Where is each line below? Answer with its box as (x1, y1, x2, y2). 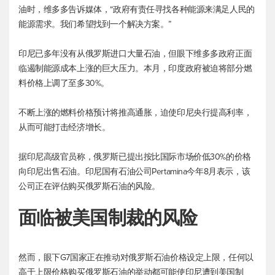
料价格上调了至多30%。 (18, 77, 109, 88)
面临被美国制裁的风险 (18, 209, 197, 228)
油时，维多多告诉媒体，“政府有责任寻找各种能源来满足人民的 (18, 4, 255, 15)
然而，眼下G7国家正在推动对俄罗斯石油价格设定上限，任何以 (18, 252, 254, 263)
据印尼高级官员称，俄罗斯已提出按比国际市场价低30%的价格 (18, 151, 251, 162)
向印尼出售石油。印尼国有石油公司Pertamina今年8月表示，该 (18, 166, 250, 177)
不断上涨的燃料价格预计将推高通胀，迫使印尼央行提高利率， (18, 107, 252, 118)
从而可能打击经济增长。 (18, 122, 110, 133)
